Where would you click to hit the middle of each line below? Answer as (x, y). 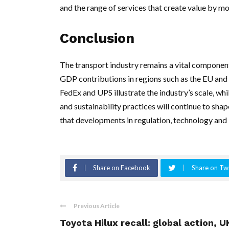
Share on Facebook (122, 168)
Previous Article (97, 206)
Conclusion (97, 39)
